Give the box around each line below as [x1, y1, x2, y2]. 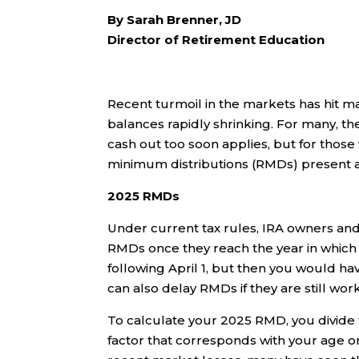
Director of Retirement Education [107, 32, 325, 48]
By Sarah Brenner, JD [107, 12, 242, 28]
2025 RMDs [107, 188, 180, 204]
